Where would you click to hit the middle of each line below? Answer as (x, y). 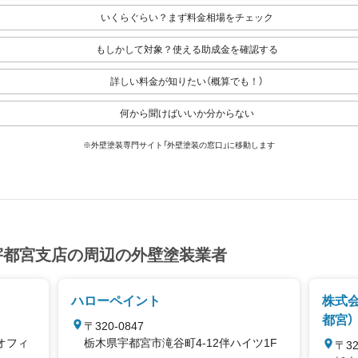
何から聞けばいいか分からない (187, 113)
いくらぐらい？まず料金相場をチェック (187, 18)
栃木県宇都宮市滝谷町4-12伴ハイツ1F (181, 343)
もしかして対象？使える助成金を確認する (187, 50)
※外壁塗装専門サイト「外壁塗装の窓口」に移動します (179, 145)
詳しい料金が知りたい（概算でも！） (187, 82)
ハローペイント (116, 301)
